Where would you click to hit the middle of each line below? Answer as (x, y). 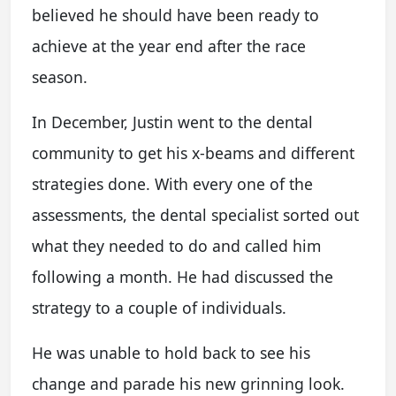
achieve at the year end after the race (169, 46)
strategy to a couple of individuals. (159, 308)
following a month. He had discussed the (183, 277)
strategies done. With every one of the (172, 184)
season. (60, 77)
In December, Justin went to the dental (172, 122)
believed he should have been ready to (175, 15)
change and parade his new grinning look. (188, 384)
